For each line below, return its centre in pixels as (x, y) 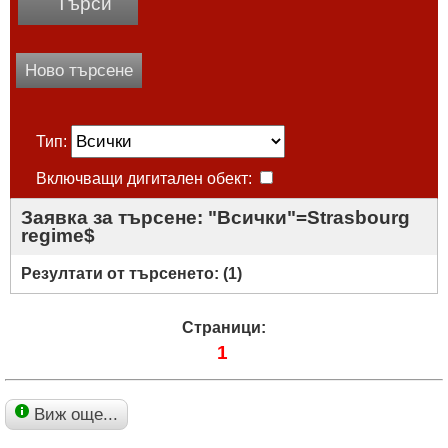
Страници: (224, 327)
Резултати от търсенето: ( (124, 273)
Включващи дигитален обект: (146, 178)
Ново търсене (79, 70)
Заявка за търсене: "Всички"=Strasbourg (215, 217)
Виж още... (76, 413)
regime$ (58, 235)
